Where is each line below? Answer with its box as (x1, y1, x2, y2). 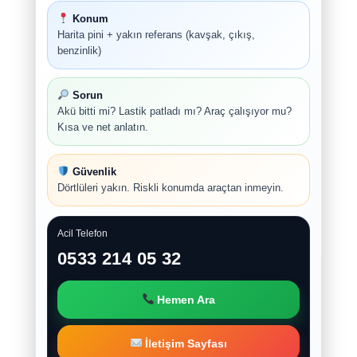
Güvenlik (69, 165, 116, 178)
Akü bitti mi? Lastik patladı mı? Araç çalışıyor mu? (57, 104, 292, 117)
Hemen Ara (154, 292, 216, 306)
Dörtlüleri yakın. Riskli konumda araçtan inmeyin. (57, 181, 284, 194)
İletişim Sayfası (142, 336, 228, 350)
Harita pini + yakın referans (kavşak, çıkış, (57, 28, 255, 41)
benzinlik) (57, 44, 101, 57)
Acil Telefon (57, 227, 108, 239)
